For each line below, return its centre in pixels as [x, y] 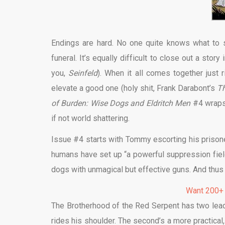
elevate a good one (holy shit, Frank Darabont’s [134, 88]
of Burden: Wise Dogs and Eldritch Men [121, 103]
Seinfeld [83, 73]
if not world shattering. [90, 118]
